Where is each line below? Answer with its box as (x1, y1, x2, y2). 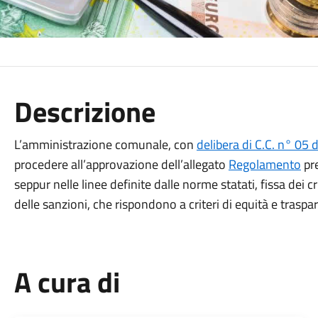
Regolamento (228, 155, 301, 174)
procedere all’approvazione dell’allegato (13, 155, 229, 174)
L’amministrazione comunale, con (13, 135, 197, 154)
